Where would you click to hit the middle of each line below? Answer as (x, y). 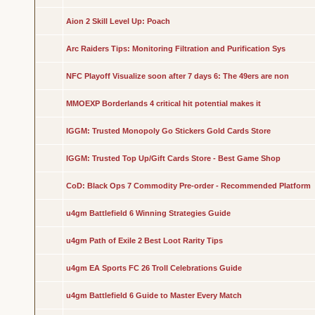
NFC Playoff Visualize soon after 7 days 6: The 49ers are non (177, 76)
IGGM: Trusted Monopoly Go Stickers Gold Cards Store (168, 131)
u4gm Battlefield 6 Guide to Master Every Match (154, 295)
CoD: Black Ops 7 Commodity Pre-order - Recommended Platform (188, 186)
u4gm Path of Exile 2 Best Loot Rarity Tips (144, 240)
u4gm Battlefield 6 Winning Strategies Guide (148, 213)
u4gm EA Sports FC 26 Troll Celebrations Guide (154, 268)
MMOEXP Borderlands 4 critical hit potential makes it (163, 103)
